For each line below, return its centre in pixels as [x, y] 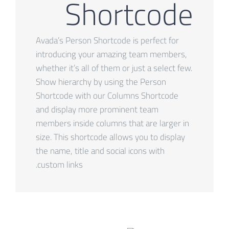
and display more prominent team [97, 109]
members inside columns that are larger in [112, 123]
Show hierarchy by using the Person [101, 82]
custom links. [60, 164]
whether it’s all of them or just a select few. [114, 68]
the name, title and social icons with [100, 151]
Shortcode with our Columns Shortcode [107, 95]
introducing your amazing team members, [111, 54]
